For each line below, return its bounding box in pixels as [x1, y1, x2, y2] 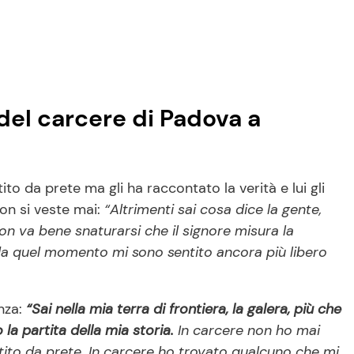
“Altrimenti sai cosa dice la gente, [104, 200, 322, 220]
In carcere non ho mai [174, 321, 320, 341]
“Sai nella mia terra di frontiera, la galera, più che [26, 299, 341, 319]
